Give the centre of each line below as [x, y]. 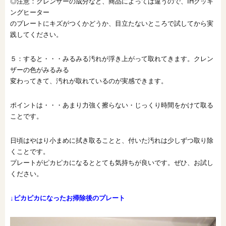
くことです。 [30, 151]
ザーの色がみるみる [40, 70]
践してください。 [36, 34]
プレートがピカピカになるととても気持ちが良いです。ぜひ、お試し [112, 162]
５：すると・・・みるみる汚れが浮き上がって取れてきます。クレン [112, 59]
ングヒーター [30, 12]
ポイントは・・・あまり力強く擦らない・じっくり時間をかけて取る [112, 105]
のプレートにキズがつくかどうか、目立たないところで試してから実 [112, 23]
